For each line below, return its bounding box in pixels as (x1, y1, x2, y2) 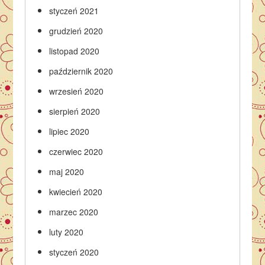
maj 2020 (49, 165, 85, 177)
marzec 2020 (49, 205, 99, 218)
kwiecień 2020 (49, 185, 103, 198)
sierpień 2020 (49, 105, 101, 117)
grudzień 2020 (49, 24, 104, 37)
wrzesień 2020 (49, 85, 104, 97)
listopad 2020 (49, 44, 100, 57)
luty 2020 (49, 225, 84, 238)
